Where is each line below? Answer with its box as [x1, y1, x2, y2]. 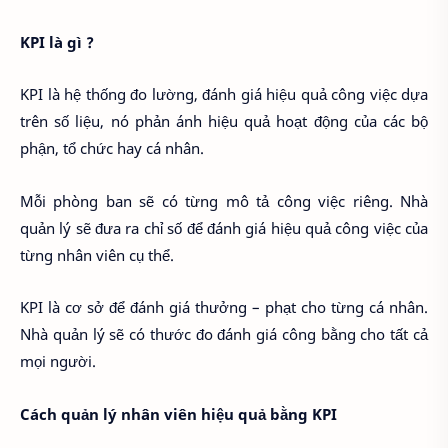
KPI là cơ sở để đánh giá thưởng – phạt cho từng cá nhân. [20, 297, 428, 318]
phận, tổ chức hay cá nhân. [20, 138, 204, 159]
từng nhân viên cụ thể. [20, 244, 174, 265]
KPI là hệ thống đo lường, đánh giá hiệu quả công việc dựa [20, 84, 428, 105]
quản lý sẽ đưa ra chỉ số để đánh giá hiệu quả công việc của [20, 217, 428, 238]
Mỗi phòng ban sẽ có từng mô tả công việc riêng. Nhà [20, 190, 428, 211]
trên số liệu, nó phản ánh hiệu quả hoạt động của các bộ [20, 111, 428, 132]
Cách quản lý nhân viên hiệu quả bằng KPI [20, 403, 337, 424]
